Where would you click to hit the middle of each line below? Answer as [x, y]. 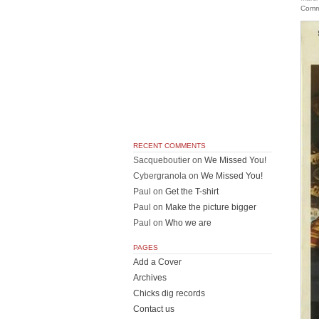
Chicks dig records [169, 293]
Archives [150, 278]
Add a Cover [157, 262]
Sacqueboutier [162, 160]
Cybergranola [160, 176]
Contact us [154, 309]
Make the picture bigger [211, 207]
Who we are [188, 223]
